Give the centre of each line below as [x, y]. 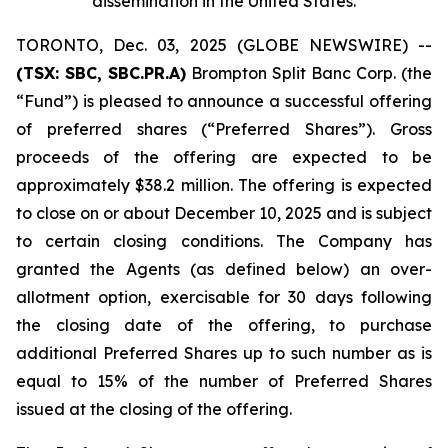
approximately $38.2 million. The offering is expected [224, 185]
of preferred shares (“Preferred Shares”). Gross [224, 129]
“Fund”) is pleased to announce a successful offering [224, 101]
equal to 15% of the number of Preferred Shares [224, 381]
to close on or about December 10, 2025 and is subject [224, 213]
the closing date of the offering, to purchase [224, 325]
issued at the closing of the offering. [154, 409]
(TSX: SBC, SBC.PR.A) [101, 73]
